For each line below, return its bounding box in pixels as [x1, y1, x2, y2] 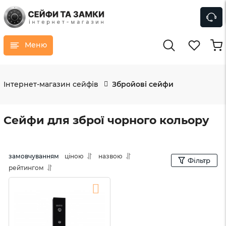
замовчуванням [9, 152, 59, 160]
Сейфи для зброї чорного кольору [4, 113, 209, 127]
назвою [98, 152, 123, 160]
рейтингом [9, 163, 44, 172]
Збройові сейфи [112, 79, 174, 89]
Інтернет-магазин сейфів [4, 79, 98, 89]
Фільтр [188, 156, 210, 164]
